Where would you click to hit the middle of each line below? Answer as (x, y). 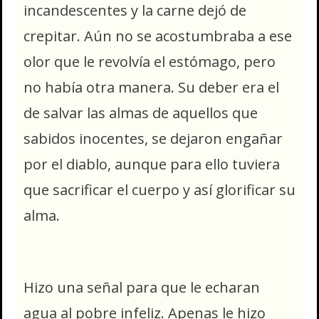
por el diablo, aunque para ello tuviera (152, 164)
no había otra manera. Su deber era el (151, 87)
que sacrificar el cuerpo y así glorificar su (159, 189)
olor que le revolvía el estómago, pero (150, 61)
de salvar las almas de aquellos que (141, 113)
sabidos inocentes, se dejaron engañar (153, 138)
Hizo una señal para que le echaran (142, 287)
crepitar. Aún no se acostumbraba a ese (158, 36)
